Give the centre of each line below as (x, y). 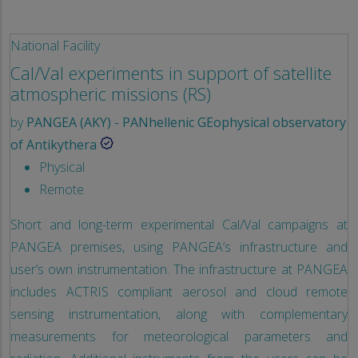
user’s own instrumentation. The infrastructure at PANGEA (179, 269)
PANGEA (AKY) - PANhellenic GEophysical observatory (186, 122)
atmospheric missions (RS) (111, 93)
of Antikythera (54, 144)
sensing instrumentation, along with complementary (179, 314)
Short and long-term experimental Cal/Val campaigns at (179, 224)
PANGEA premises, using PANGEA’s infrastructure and (179, 247)
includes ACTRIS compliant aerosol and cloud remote (179, 291)
